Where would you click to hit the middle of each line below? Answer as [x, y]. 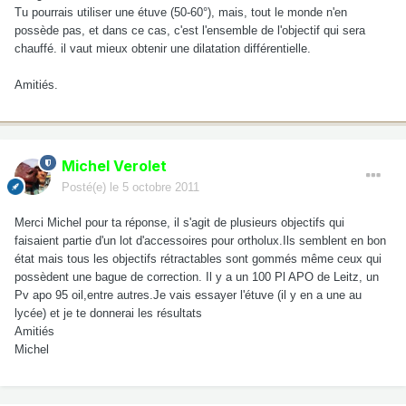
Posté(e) [86, 187]
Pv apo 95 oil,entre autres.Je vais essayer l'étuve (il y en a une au [188, 295]
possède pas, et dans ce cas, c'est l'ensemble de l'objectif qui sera [190, 30]
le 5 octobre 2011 [155, 187]
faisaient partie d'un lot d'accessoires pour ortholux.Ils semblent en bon [200, 240]
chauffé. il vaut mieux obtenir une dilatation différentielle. [163, 48]
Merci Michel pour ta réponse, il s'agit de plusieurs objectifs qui [179, 222]
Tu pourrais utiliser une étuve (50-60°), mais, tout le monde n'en [181, 12]
